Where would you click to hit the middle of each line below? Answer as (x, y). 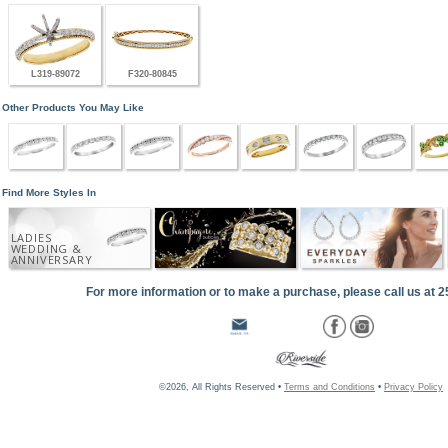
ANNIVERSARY (51, 260)
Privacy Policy (413, 386)
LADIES (31, 238)
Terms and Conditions (329, 386)
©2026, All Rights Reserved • (221, 386)
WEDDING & (46, 249)
